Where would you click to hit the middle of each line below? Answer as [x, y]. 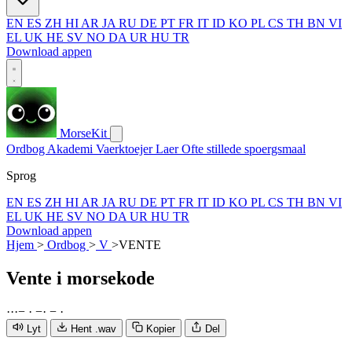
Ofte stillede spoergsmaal [244, 149]
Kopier [161, 328]
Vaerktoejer [126, 149]
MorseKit [83, 133]
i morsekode [106, 278]
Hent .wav [93, 328]
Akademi [71, 149]
